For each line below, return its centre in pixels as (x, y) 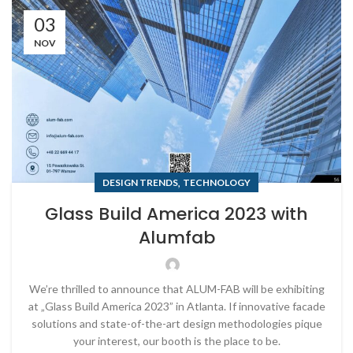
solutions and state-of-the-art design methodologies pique (176, 323)
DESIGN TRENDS (140, 182)
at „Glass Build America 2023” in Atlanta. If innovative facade (176, 306)
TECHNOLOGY (217, 182)
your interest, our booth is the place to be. (176, 340)
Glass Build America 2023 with (176, 214)
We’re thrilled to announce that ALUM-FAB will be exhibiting (176, 288)
